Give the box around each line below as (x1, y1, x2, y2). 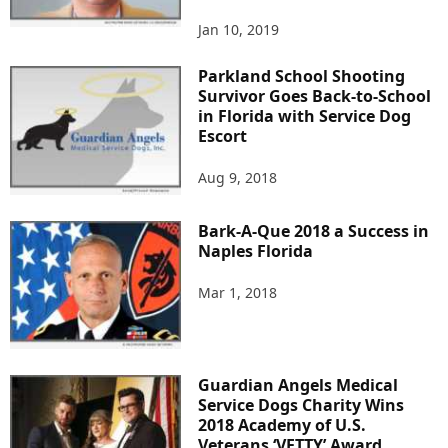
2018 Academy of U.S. (198, 414, 367, 437)
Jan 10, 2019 (198, 20, 280, 40)
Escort (198, 125, 248, 148)
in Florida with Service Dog (198, 105, 412, 128)
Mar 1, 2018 (198, 282, 278, 302)
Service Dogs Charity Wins (198, 394, 405, 417)
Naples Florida (198, 239, 314, 262)
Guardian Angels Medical (198, 374, 399, 397)
